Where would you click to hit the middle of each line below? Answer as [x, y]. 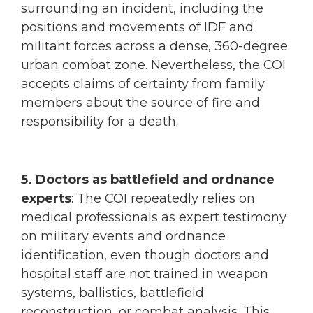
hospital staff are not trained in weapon [145, 274]
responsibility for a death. [100, 122]
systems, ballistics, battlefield [112, 292]
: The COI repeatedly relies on [163, 198]
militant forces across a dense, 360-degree [154, 46]
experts [46, 198]
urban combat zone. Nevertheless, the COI [153, 65]
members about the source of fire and [140, 103]
